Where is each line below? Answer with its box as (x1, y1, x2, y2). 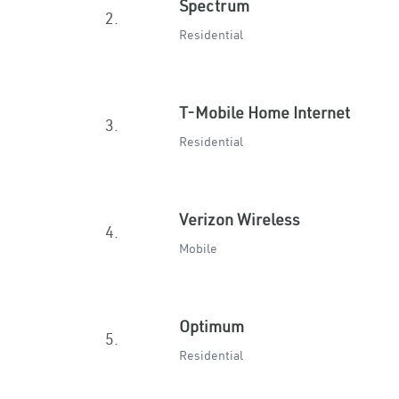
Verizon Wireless (179, 209, 300, 230)
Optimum (179, 316, 244, 337)
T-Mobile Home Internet (179, 102, 350, 123)
